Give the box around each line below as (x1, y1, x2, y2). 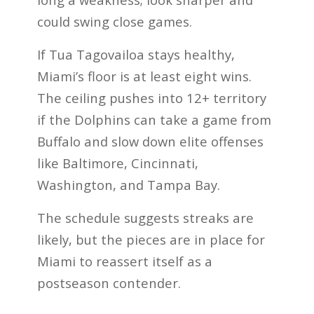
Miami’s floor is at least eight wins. (36, 67, 252, 85)
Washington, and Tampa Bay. (36, 175, 220, 193)
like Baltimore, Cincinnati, (36, 153, 198, 172)
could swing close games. (36, 13, 192, 31)
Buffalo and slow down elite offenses (36, 132, 264, 150)
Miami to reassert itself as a (36, 252, 212, 270)
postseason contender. (36, 273, 181, 292)
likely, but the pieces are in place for (36, 230, 265, 248)
